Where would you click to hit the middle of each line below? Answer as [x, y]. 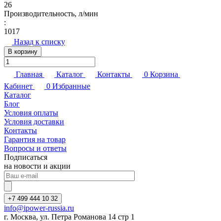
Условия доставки [34, 122]
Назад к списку [39, 42]
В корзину [23, 52]
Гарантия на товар [35, 140]
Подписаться [26, 157]
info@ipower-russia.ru [39, 208]
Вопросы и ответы [35, 148]
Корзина [164, 74]
